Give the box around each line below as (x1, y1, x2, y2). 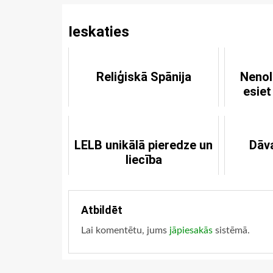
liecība (125, 152, 162, 167)
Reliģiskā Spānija (96, 69, 191, 84)
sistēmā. (213, 225, 250, 235)
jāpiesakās (169, 225, 213, 235)
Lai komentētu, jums (81, 225, 169, 235)
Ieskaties (68, 23, 129, 40)
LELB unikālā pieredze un (74, 138, 213, 152)
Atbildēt (81, 204, 122, 216)
